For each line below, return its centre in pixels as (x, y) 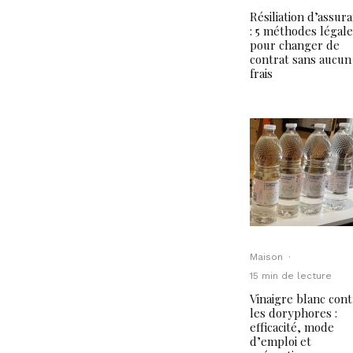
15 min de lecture (291, 275)
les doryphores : (294, 312)
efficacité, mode (292, 327)
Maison (266, 256)
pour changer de (295, 45)
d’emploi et (281, 341)
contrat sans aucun (301, 59)
